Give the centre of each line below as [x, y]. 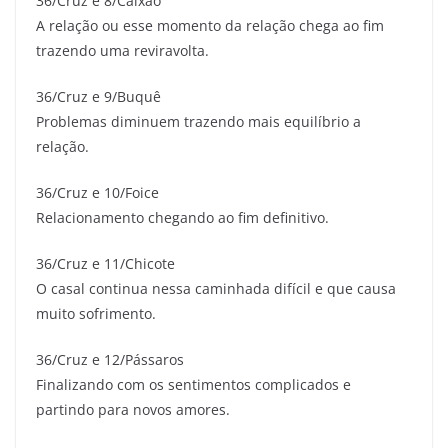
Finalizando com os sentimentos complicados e [193, 384]
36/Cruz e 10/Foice [97, 192]
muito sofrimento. [96, 313]
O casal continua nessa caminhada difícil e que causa [216, 288]
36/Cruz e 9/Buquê [98, 96]
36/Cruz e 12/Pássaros [110, 359]
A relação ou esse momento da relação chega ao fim [210, 25]
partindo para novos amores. [133, 409]
